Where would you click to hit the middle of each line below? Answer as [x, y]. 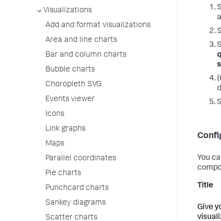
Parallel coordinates [81, 159]
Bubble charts [70, 70]
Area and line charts [81, 40]
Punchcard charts [77, 188]
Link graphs [65, 129]
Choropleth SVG [74, 85]
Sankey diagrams [75, 203]
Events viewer [70, 100]
